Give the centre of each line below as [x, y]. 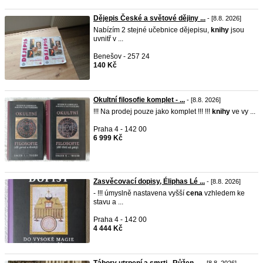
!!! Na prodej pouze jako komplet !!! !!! [153, 112]
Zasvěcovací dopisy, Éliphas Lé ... [149, 181]
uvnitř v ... [108, 39]
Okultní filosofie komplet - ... [139, 100]
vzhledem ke [224, 193]
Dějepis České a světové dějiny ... [149, 18]
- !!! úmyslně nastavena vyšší [140, 193]
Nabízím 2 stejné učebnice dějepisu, [152, 30]
